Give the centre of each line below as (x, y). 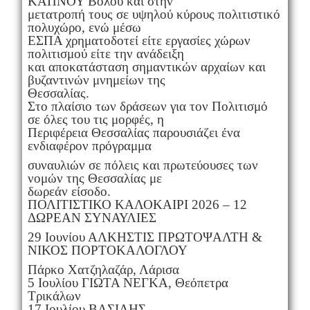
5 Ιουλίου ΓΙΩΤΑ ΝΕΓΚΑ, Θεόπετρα (128, 283)
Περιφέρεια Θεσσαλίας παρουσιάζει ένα (134, 133)
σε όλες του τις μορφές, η (95, 120)
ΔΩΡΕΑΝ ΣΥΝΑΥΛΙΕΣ (92, 218)
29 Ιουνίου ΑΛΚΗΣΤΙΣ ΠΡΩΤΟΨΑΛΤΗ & (145, 237)
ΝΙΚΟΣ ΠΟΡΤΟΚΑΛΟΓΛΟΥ (107, 250)
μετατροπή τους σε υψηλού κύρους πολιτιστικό (154, 15)
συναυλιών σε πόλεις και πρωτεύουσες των (143, 165)
